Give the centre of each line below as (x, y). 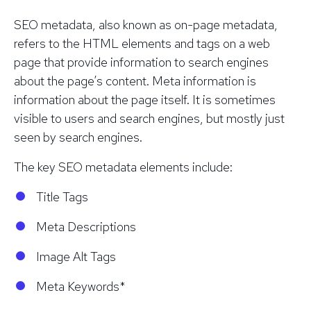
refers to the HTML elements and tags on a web (142, 43)
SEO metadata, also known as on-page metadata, (146, 24)
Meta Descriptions (86, 226)
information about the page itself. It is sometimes (145, 99)
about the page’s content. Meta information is (135, 81)
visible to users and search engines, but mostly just (149, 118)
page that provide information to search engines (141, 62)
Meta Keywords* (81, 286)
